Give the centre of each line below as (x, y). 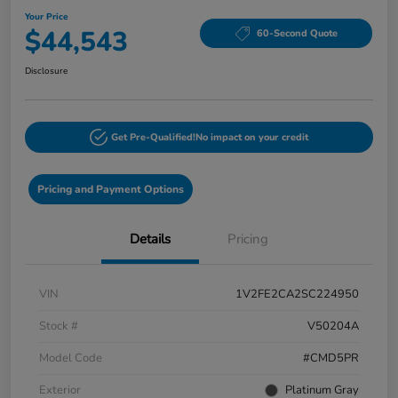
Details (150, 239)
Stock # (59, 326)
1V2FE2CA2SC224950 (297, 294)
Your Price (46, 16)
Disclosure (46, 71)
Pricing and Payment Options (110, 189)
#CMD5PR (331, 358)
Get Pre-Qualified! (153, 137)
